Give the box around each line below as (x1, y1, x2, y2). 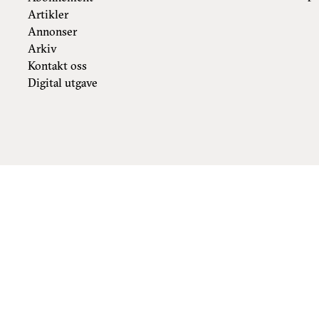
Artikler (28, 6, 69, 21)
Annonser (28, 23, 78, 38)
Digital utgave (28, 75, 98, 90)
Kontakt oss (28, 58, 88, 73)
